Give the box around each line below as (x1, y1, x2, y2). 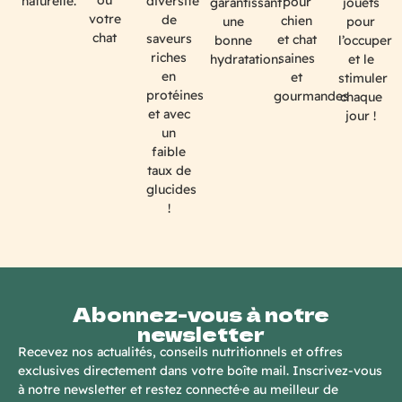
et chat (276, 31, 317, 48)
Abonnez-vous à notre (73, 298, 329, 328)
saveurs (145, 31, 192, 48)
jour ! (345, 107, 377, 124)
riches (151, 49, 188, 66)
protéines (145, 87, 204, 104)
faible (152, 144, 187, 161)
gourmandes (274, 87, 350, 104)
